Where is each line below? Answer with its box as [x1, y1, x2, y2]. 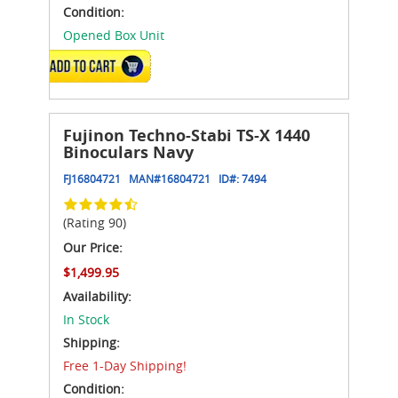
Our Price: [63, 238, 123, 256]
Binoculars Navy [63, 140, 194, 163]
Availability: [63, 287, 131, 305]
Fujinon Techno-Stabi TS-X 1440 [63, 123, 310, 147]
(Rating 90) [63, 213, 126, 231]
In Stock [63, 310, 109, 328]
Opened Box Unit [63, 26, 164, 44]
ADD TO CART [67, 59, 126, 72]
